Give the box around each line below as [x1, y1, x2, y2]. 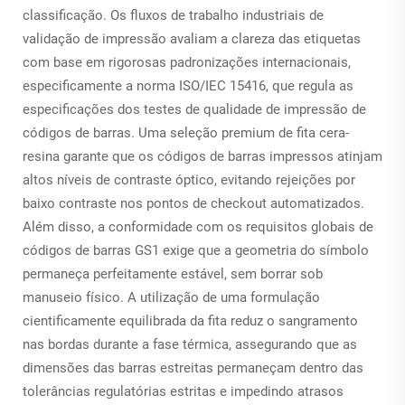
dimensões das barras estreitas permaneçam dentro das [23, 359, 363, 376]
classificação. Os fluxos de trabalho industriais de [23, 6, 324, 24]
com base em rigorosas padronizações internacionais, [23, 53, 351, 71]
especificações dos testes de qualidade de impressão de [23, 100, 366, 118]
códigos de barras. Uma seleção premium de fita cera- [23, 124, 349, 141]
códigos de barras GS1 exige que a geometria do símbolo [23, 241, 369, 259]
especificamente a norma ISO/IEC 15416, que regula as [23, 77, 353, 94]
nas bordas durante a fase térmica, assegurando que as [23, 335, 357, 353]
